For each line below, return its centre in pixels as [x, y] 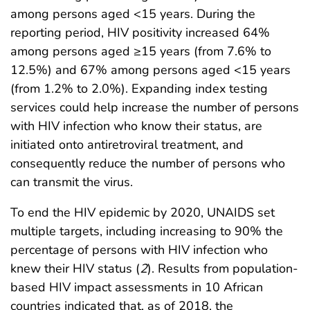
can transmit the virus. [72, 182]
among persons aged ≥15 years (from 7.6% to [141, 51]
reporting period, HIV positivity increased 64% [140, 32]
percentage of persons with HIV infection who [139, 249]
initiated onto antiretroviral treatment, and [127, 144]
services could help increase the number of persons [155, 107]
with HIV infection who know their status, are [136, 126]
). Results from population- [223, 268]
